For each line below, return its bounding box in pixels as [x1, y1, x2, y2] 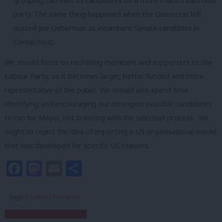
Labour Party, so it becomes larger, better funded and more [4, 71, 204, 81]
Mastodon [42, 158, 119, 179]
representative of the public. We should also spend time [4, 85, 188, 95]
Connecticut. [13, 37, 54, 47]
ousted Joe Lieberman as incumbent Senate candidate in [13, 23, 199, 33]
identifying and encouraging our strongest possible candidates [4, 99, 212, 109]
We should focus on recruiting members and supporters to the [4, 57, 212, 67]
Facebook [22, 158, 96, 179]
